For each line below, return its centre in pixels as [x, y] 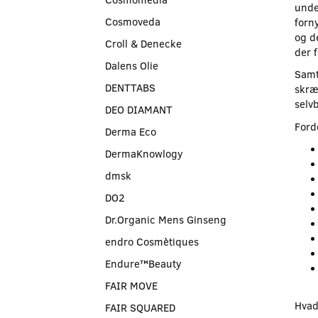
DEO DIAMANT [139, 109]
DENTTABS [130, 87]
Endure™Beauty [143, 263]
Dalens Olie [132, 65]
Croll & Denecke [143, 43]
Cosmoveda [133, 21]
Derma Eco [131, 131]
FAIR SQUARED [140, 307]
